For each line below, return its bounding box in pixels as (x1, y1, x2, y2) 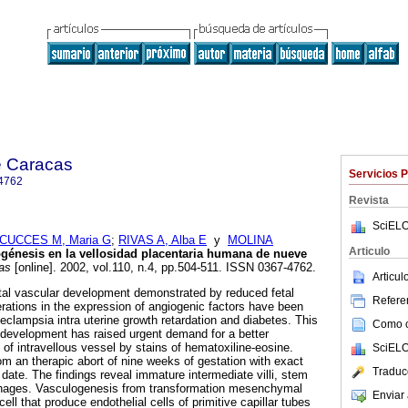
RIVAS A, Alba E (118, 233, 207, 248)
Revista (349, 194, 389, 207)
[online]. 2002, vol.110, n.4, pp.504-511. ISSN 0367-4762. (11, 260, 316, 275)
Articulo (349, 245, 390, 258)
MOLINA (228, 233, 273, 248)
